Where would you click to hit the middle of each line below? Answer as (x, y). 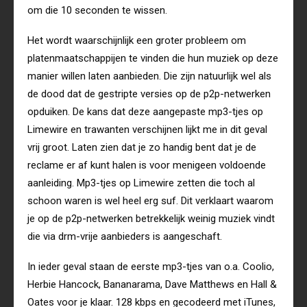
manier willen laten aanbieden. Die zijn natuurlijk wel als (149, 76)
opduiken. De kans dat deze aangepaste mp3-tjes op (145, 112)
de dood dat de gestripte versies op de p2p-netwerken (149, 94)
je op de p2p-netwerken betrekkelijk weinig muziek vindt (151, 219)
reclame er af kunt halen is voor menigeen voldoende (147, 165)
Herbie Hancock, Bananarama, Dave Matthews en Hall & (152, 285)
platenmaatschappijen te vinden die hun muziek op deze (153, 59)
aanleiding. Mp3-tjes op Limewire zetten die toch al (141, 183)
